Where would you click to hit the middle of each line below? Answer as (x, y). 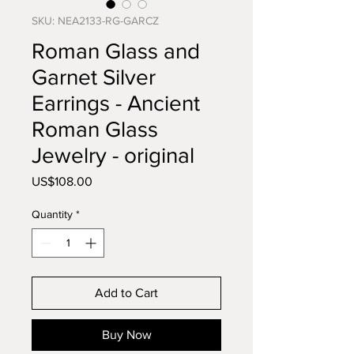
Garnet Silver (94, 77)
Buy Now (126, 335)
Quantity (52, 214)
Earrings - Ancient (116, 103)
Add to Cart (126, 293)
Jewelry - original (113, 155)
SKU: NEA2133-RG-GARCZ (95, 21)
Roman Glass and (116, 51)
